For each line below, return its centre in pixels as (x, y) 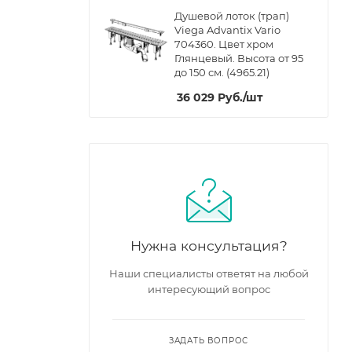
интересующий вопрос (209, 289)
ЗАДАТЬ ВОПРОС (209, 341)
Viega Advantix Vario (227, 30)
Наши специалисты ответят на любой (209, 273)
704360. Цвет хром (224, 44)
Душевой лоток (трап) (232, 16)
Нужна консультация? (209, 246)
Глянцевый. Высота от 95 (239, 58)
